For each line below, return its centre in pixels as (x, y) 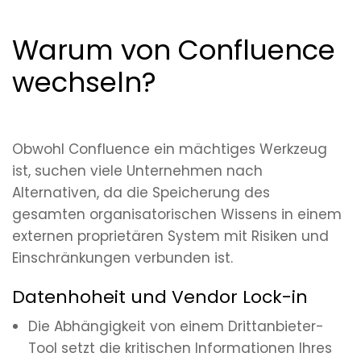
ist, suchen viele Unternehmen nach (137, 171)
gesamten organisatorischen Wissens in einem (177, 215)
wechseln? (84, 83)
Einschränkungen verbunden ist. (122, 258)
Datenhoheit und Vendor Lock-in (160, 297)
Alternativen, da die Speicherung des (141, 193)
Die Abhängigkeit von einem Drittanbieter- (176, 327)
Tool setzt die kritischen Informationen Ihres (180, 349)
